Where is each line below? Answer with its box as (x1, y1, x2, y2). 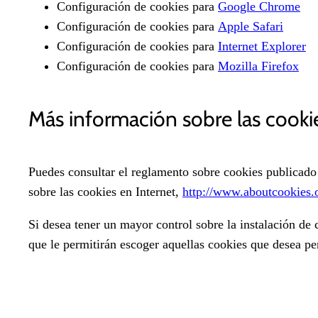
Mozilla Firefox (218, 58, 299, 73)
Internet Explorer (218, 38, 306, 53)
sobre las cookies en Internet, (28, 185, 182, 199)
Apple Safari (218, 18, 283, 33)
